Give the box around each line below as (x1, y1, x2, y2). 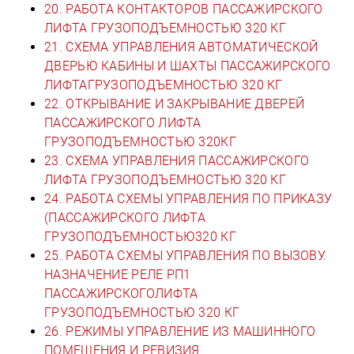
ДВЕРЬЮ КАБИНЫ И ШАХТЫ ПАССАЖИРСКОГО (44, 58, 331, 73)
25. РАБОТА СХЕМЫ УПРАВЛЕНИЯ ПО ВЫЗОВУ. (44, 247, 327, 263)
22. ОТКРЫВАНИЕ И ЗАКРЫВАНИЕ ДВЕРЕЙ (44, 96, 305, 111)
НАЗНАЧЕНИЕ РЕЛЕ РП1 (44, 266, 191, 282)
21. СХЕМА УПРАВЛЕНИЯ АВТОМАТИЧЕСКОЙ (44, 39, 318, 55)
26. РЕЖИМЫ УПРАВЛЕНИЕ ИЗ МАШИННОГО (44, 323, 316, 339)
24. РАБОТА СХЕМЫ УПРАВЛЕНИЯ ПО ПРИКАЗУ (44, 190, 333, 206)
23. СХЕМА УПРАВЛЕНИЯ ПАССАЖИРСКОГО (44, 153, 310, 168)
